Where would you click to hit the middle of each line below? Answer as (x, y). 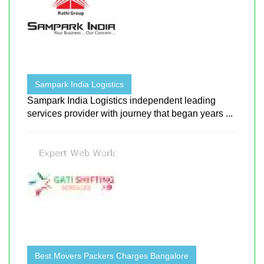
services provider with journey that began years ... (130, 113)
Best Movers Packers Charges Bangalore (112, 255)
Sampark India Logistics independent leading (121, 100)
